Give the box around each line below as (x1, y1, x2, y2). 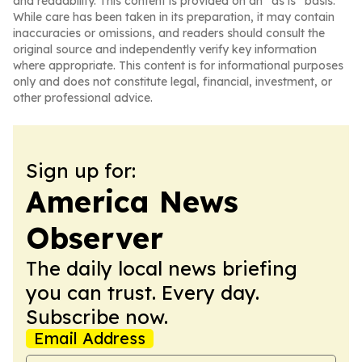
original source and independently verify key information (13, 42, 317, 57)
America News (26, 183, 238, 220)
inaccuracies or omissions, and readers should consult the (13, 26, 325, 40)
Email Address (34, 328, 145, 348)
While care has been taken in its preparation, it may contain (13, 10, 335, 24)
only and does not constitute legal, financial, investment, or (13, 74, 332, 89)
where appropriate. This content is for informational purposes (13, 58, 343, 73)
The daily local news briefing (26, 256, 297, 280)
